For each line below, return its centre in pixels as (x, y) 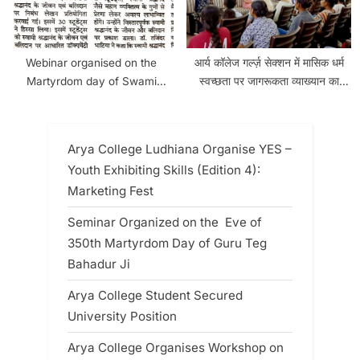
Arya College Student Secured (155, 296)
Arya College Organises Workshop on (176, 348)
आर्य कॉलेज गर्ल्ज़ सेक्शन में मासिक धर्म (269, 62)
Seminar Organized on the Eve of (165, 223)
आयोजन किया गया (269, 99)
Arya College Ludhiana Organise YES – (180, 149)
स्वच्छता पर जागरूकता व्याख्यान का (269, 81)
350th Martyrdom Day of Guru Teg (167, 243)
